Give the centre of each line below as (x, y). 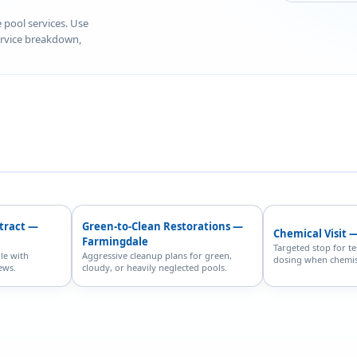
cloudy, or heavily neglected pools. (155, 267)
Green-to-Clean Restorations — (163, 226)
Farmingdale (115, 241)
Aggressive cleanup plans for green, (157, 255)
